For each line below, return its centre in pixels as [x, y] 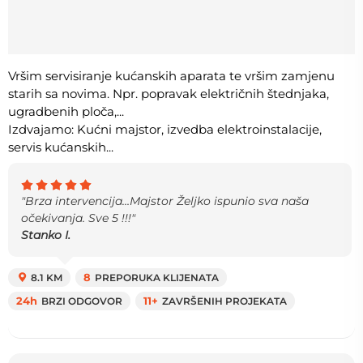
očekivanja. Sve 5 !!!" [78, 218]
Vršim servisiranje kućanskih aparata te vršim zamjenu [171, 75]
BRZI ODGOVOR [82, 301]
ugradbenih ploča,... [66, 111]
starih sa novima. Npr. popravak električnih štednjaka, [169, 93]
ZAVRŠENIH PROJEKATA [224, 301]
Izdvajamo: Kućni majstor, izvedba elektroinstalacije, [165, 129]
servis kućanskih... [61, 147]
